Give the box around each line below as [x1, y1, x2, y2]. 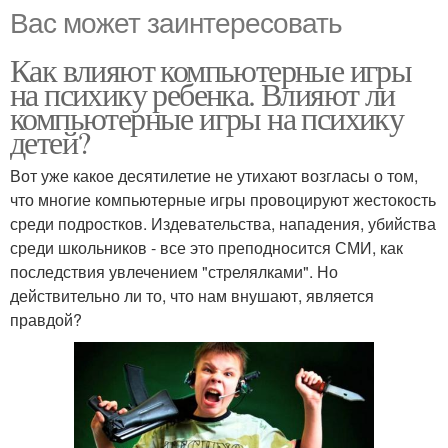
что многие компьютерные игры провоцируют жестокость [10, 187, 436, 211]
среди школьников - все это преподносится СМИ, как [10, 235, 403, 259]
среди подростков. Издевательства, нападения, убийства [10, 211, 436, 235]
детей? [10, 119, 90, 163]
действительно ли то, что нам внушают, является [10, 283, 374, 307]
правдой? [10, 307, 82, 331]
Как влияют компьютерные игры [10, 47, 412, 91]
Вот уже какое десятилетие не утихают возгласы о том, [10, 163, 418, 187]
